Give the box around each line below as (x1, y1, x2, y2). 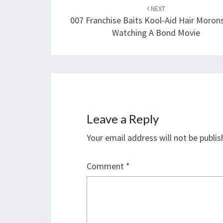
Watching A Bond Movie (112, 27, 201, 38)
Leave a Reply (87, 111, 159, 126)
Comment (87, 160, 126, 172)
